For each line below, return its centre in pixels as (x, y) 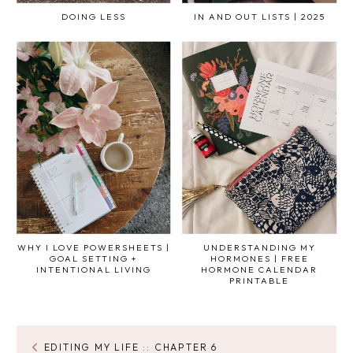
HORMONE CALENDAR (260, 270)
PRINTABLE (260, 281)
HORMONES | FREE (259, 259)
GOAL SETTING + (93, 259)
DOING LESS (93, 16)
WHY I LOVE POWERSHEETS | (93, 248)
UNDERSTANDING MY (259, 248)
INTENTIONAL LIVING (93, 270)
